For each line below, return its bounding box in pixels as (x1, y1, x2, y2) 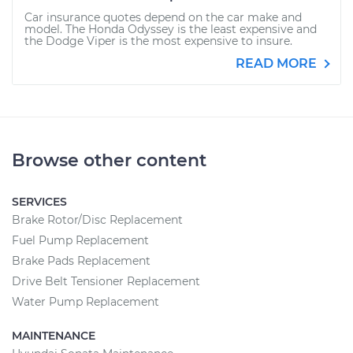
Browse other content (12, 150, 206, 171)
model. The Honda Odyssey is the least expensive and (24, 22, 317, 36)
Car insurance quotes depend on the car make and (24, 10, 302, 24)
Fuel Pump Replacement (12, 233, 149, 247)
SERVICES (12, 195, 67, 209)
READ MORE (236, 56, 320, 71)
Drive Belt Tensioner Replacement (12, 274, 200, 288)
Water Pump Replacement (12, 295, 159, 309)
